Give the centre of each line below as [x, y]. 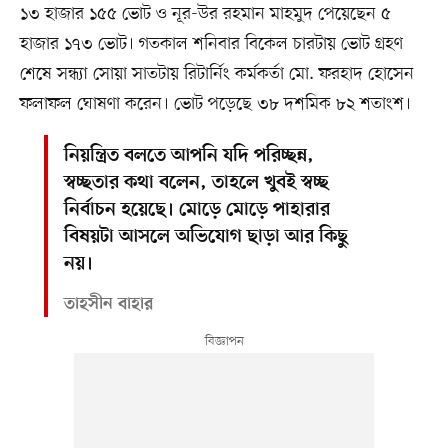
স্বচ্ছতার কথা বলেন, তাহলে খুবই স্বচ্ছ [196, 183]
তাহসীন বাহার [108, 304]
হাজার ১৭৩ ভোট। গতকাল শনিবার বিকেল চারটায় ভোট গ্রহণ [211, 43]
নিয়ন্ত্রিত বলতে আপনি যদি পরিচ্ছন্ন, [188, 156]
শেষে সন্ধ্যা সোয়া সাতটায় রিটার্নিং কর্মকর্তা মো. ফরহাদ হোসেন [216, 73]
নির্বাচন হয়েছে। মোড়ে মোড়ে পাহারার [196, 210]
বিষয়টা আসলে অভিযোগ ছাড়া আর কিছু [205, 237]
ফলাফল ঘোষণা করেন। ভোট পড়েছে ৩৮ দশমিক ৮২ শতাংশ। [215, 103]
